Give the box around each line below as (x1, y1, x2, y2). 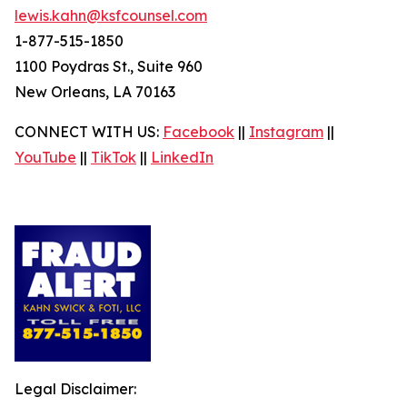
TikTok (91, 148, 136, 166)
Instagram (249, 123, 323, 141)
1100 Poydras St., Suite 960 (15, 57, 203, 75)
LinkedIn (151, 148, 213, 166)
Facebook (163, 123, 234, 141)
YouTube (15, 148, 76, 166)
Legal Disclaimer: (15, 380, 136, 398)
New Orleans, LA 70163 (15, 83, 175, 101)
